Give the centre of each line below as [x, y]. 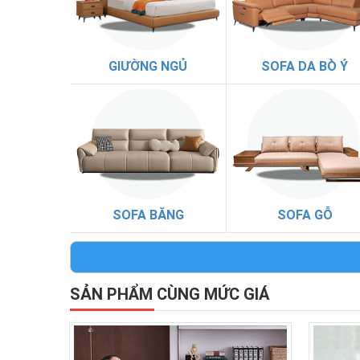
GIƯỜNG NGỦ [148, 67]
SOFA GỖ [305, 215]
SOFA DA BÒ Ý [305, 67]
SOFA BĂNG [148, 215]
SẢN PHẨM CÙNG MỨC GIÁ [170, 294]
